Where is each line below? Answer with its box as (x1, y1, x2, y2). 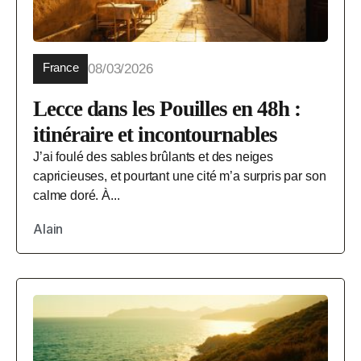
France (43, 60, 79, 75)
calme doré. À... (33, 189, 120, 203)
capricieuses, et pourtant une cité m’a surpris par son (33, 169, 326, 184)
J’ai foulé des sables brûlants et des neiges (33, 150, 273, 164)
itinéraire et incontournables (33, 122, 277, 147)
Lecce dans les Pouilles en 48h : (33, 97, 301, 122)
